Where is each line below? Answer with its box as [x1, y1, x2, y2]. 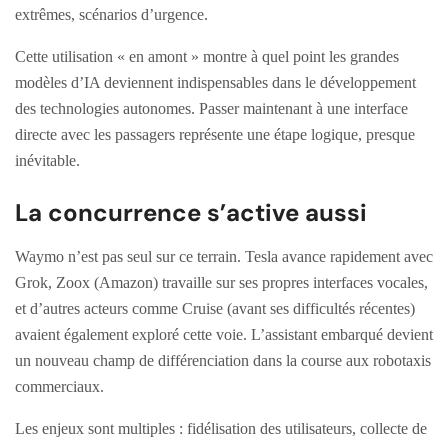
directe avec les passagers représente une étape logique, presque [15, 125, 415, 143]
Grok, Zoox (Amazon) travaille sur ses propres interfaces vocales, [15, 273, 428, 291]
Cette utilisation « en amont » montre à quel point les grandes [15, 47, 399, 65]
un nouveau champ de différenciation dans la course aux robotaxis [15, 351, 431, 369]
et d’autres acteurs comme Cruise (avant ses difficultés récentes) [15, 299, 415, 317]
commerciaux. [15, 377, 104, 395]
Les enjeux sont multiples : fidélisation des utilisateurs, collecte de [15, 419, 427, 437]
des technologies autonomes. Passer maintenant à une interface [15, 99, 408, 117]
